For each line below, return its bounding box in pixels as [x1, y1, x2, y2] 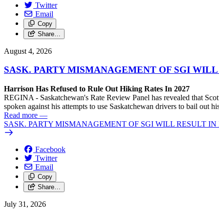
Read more [4, 111, 38, 119]
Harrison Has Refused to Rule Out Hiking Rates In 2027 [4, 85, 192, 93]
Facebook [35, 145, 66, 153]
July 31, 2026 [4, 200, 46, 208]
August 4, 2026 [4, 46, 52, 55]
